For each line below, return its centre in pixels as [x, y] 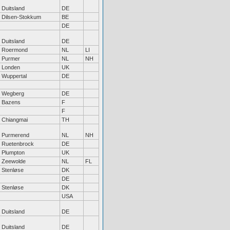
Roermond [15, 50]
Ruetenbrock [18, 144]
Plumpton [13, 152]
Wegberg [13, 93]
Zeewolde [14, 161]
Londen [11, 67]
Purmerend [15, 135]
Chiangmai [15, 120]
